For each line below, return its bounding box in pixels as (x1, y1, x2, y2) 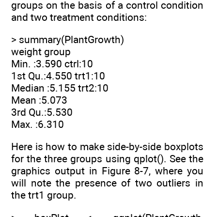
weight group (11, 46, 71, 58)
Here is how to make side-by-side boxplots (11, 140, 203, 153)
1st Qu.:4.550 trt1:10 (11, 70, 105, 82)
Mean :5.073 (11, 94, 67, 107)
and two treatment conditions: (11, 11, 147, 23)
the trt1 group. (11, 189, 77, 201)
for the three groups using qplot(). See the (11, 153, 203, 165)
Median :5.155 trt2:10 (11, 82, 108, 94)
